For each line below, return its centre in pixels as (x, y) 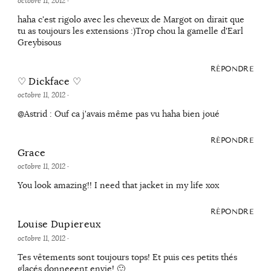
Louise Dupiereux (59, 225)
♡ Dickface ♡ (49, 82)
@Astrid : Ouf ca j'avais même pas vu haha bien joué (118, 114)
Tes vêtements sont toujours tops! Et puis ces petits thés (127, 257)
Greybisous (39, 43)
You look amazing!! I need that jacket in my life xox (118, 185)
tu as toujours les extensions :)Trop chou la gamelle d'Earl (130, 31)
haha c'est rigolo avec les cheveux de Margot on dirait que (131, 20)
